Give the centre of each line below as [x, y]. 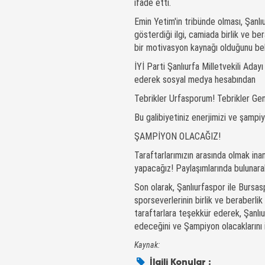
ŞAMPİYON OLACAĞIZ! [177, 136]
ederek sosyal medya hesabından [196, 79]
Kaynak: [147, 245]
